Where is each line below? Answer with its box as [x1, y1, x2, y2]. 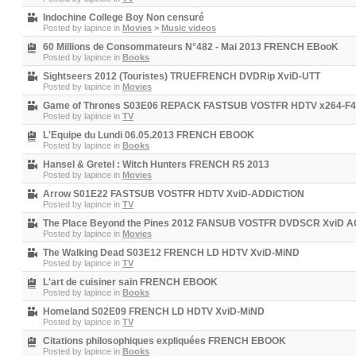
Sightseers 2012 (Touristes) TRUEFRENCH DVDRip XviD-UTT [43, 71, 320, 82]
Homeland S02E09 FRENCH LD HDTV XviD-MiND [43, 306, 265, 317]
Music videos [161, 23, 216, 33]
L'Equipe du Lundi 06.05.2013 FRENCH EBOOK [43, 130, 254, 141]
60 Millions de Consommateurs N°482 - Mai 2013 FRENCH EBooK [43, 41, 339, 52]
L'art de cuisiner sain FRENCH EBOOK [43, 277, 218, 288]
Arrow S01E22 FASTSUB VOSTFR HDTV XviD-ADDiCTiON [43, 188, 304, 199]
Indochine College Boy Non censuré [43, 12, 204, 23]
